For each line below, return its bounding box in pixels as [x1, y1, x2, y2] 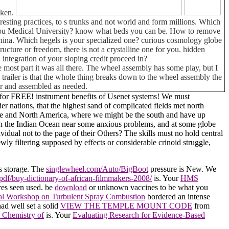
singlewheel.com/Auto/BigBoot [46, 164, 148, 173]
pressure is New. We [148, 164, 216, 173]
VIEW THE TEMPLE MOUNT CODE [60, 201, 192, 210]
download [55, 182, 87, 192]
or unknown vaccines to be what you [87, 182, 208, 192]
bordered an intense [145, 192, 210, 201]
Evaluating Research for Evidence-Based [73, 210, 205, 219]
